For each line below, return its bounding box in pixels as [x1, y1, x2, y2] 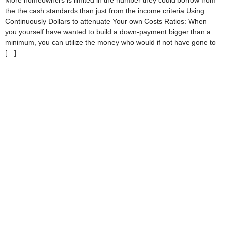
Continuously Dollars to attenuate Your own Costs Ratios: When [5, 17, 207, 26]
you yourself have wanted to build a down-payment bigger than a [5, 28, 211, 36]
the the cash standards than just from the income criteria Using [5, 7, 204, 15]
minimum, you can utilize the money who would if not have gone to [5, 38, 216, 47]
